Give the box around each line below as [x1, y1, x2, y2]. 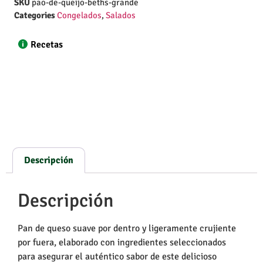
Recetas [31, 39, 63, 51]
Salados [106, 10, 136, 21]
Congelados [57, 10, 102, 21]
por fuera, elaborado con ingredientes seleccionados [18, 236, 226, 248]
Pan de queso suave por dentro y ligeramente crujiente [18, 222, 236, 234]
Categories [14, 10, 55, 21]
